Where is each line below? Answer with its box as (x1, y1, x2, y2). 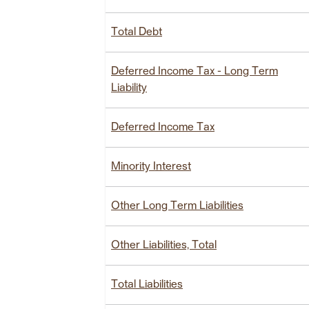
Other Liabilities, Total (111, 239, 217, 251)
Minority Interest (111, 161, 191, 172)
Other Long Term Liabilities (111, 200, 243, 212)
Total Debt (111, 26, 162, 38)
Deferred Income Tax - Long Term (111, 66, 278, 77)
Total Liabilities (111, 279, 183, 290)
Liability (111, 82, 147, 94)
